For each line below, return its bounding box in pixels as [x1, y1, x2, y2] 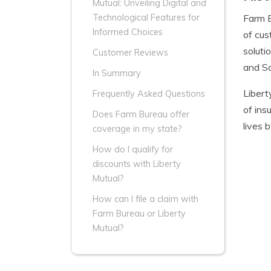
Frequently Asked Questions [93, 88, 205, 100]
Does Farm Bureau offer [93, 109, 189, 120]
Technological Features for [93, 12, 200, 24]
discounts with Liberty [93, 158, 181, 170]
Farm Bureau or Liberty [93, 208, 186, 220]
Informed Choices [93, 27, 163, 38]
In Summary [93, 68, 141, 79]
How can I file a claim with [93, 194, 198, 205]
